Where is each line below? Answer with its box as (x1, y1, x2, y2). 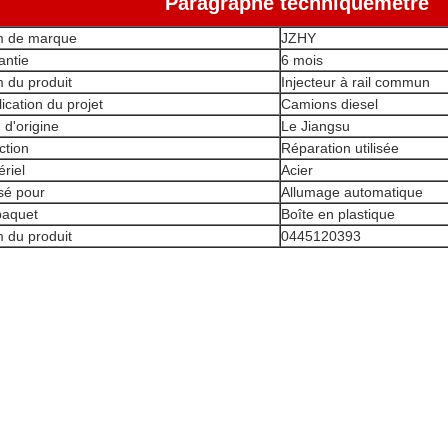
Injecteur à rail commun (281, 74, 430, 90)
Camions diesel (281, 96, 378, 112)
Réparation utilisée (281, 140, 399, 156)
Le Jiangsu (281, 118, 350, 134)
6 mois (281, 52, 323, 68)
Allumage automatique (281, 184, 423, 200)
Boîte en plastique (281, 206, 395, 222)
